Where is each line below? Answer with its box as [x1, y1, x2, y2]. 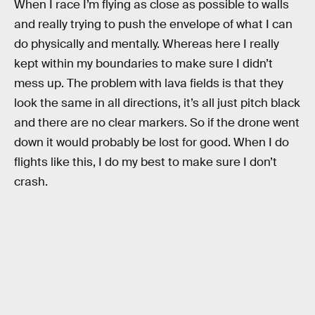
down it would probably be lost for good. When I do [14, 134, 289, 150]
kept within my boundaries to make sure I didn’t [14, 56, 273, 71]
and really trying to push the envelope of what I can [14, 16, 292, 32]
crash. [14, 174, 48, 189]
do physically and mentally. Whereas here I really [14, 36, 279, 51]
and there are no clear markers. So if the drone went [14, 115, 300, 130]
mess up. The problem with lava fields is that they [14, 75, 283, 91]
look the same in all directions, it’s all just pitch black [14, 95, 300, 110]
